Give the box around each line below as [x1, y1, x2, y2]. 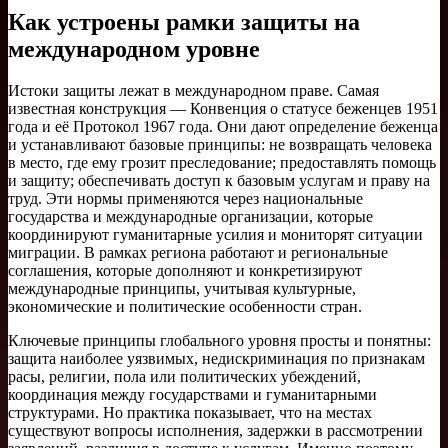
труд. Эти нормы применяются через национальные [8, 190, 363, 208]
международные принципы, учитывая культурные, [8, 280, 356, 298]
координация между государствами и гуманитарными [8, 386, 377, 404]
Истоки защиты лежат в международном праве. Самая [8, 82, 379, 100]
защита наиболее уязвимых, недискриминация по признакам [8, 350, 425, 368]
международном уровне [8, 35, 260, 62]
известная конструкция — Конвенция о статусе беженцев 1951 [8, 100, 438, 118]
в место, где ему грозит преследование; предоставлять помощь [8, 154, 436, 172]
